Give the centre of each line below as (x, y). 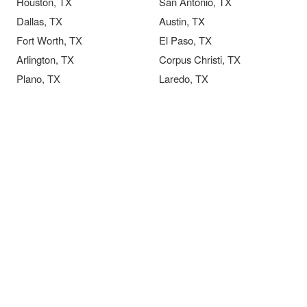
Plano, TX (38, 78)
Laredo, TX (184, 78)
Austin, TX (182, 21)
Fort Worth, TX (49, 40)
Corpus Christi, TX (200, 59)
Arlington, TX (45, 59)
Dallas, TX (39, 21)
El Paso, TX (185, 40)
